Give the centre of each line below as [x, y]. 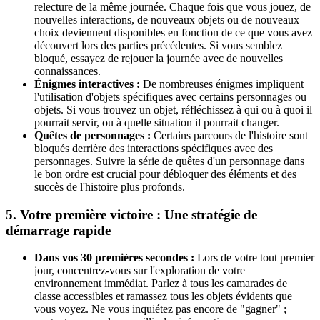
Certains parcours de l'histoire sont [229, 135]
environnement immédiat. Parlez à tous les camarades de [161, 284]
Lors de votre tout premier [254, 258]
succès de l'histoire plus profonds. [110, 186]
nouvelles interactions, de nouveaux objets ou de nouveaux [167, 19]
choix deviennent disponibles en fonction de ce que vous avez [173, 32]
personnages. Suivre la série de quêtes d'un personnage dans [169, 161]
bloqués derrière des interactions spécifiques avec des [154, 148]
